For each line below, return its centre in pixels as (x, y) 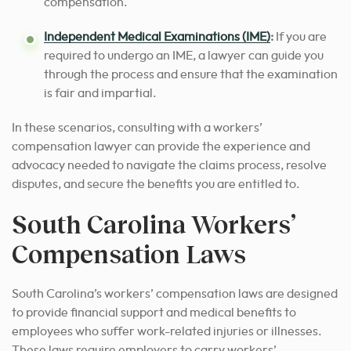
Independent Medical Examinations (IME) (157, 37)
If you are (300, 37)
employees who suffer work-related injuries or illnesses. (167, 332)
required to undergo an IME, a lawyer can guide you (184, 56)
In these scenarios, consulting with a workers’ (137, 128)
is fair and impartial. (100, 94)
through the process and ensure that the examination (191, 75)
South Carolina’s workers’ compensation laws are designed (175, 294)
